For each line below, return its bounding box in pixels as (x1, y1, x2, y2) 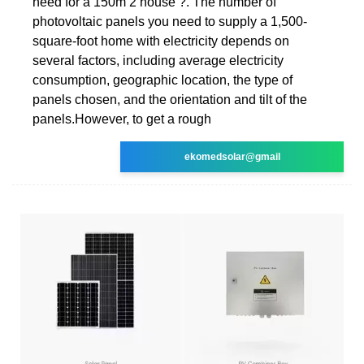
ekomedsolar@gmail (184, 150, 280, 162)
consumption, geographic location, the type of (32, 72, 292, 87)
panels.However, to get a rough (32, 111, 211, 126)
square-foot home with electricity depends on (32, 33, 289, 48)
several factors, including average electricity (32, 53, 284, 67)
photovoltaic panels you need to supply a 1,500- (32, 14, 307, 28)
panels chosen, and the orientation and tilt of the (32, 92, 307, 106)
